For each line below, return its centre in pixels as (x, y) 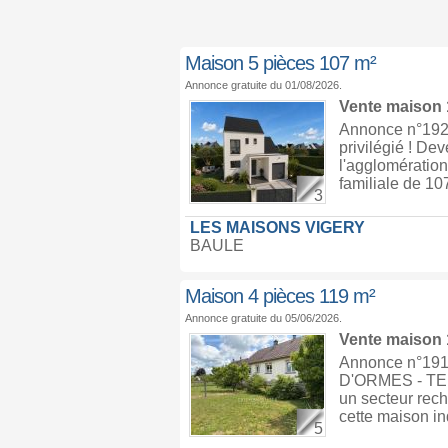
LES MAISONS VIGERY (277, 227)
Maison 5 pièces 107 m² (280, 63)
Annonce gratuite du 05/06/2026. (263, 318)
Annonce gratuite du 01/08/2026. (263, 85)
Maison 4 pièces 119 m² (279, 296)
